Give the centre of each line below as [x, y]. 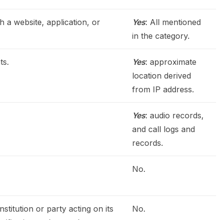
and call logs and [164, 129]
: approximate [171, 62]
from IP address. [163, 89]
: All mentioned [173, 22]
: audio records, [175, 115]
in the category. [161, 36]
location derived [162, 76]
